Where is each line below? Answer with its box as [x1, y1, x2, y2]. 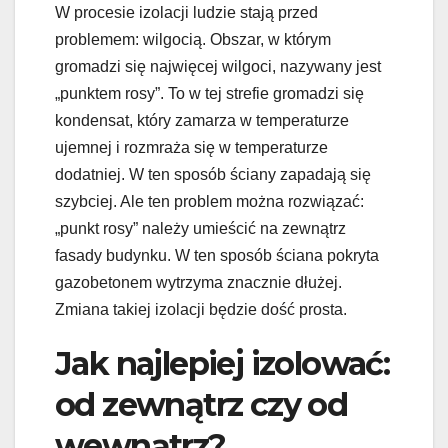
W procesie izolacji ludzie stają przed [55, 3, 318, 21]
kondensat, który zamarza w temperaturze [55, 111, 349, 129]
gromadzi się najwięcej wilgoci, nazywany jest [55, 57, 381, 75]
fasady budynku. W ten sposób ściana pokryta [55, 246, 379, 264]
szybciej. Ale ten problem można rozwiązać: [55, 192, 364, 210]
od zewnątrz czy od [55, 384, 348, 424]
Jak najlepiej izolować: [55, 343, 390, 383]
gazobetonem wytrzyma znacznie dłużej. [55, 273, 342, 291]
